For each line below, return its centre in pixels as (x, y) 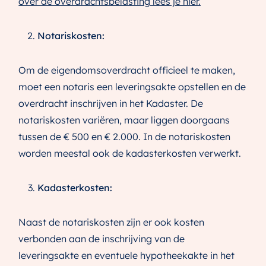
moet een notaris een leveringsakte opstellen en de (132, 87)
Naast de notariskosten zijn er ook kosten (111, 222)
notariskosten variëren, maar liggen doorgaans (124, 120)
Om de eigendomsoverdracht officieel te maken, (127, 70)
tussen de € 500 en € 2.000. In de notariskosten (124, 137)
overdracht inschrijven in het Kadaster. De (111, 104)
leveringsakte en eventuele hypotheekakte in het (126, 256)
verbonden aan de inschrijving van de (102, 239)
